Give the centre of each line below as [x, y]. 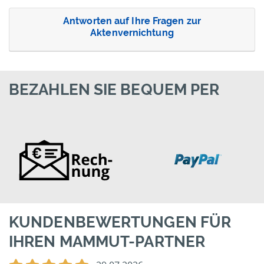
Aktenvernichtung [132, 33]
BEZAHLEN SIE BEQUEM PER [114, 90]
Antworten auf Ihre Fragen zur [132, 21]
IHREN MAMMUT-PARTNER [107, 242]
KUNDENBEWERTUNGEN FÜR [120, 222]
